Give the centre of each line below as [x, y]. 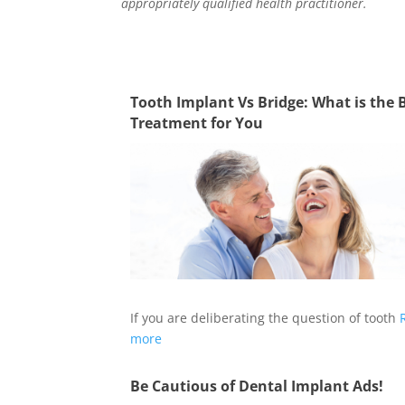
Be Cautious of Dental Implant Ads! [257, 386]
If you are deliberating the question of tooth [265, 318]
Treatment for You [197, 123]
